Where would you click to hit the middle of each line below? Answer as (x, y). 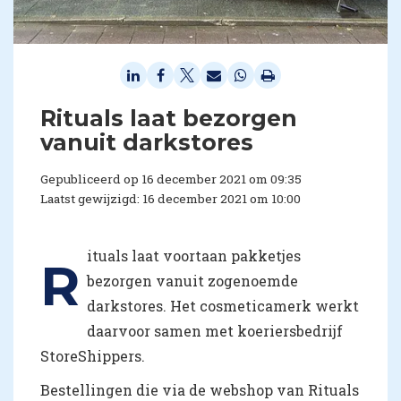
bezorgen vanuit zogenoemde (192, 280)
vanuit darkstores (147, 142)
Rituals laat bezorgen (169, 118)
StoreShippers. (93, 355)
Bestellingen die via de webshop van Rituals (200, 389)
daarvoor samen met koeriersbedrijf (215, 330)
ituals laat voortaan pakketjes (194, 255)
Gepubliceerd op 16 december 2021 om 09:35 (171, 179)
